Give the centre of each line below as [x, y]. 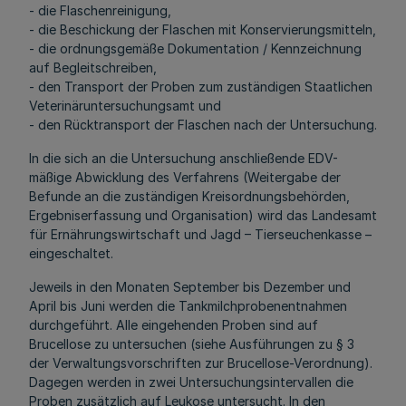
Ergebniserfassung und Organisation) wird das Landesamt [203, 215]
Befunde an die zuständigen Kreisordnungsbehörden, [189, 196]
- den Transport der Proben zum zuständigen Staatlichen [201, 87]
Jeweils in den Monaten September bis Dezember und [190, 287]
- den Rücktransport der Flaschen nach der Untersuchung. [203, 125]
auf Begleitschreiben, [93, 68]
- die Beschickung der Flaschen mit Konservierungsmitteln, [203, 29]
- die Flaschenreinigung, [100, 10]
